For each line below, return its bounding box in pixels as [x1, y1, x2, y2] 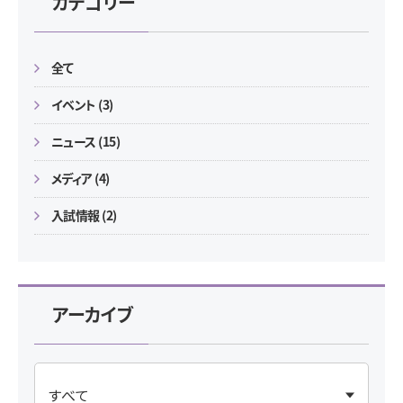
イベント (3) [51, 95, 113, 114]
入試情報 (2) [51, 206, 117, 225]
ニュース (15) [51, 132, 120, 151]
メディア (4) [51, 169, 110, 188]
